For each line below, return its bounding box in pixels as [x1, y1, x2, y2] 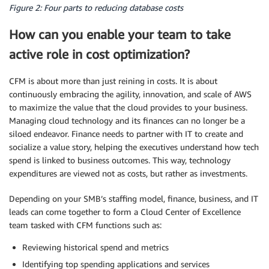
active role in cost [9, 46, 113, 62]
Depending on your [9, 193, 83, 204]
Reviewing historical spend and [22, 242, 141, 253]
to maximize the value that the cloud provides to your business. [9, 102, 247, 113]
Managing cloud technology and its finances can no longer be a [9, 115, 245, 126]
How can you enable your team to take [9, 26, 231, 42]
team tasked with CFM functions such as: [9, 220, 162, 231]
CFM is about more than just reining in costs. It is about [9, 76, 217, 86]
